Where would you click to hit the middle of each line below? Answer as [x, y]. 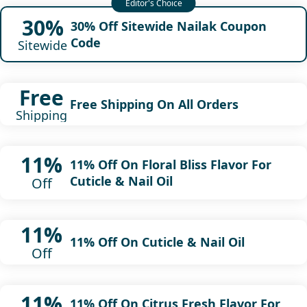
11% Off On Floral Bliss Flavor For [170, 164]
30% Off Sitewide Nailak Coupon [168, 26]
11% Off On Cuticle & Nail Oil [157, 242]
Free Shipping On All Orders [154, 104]
